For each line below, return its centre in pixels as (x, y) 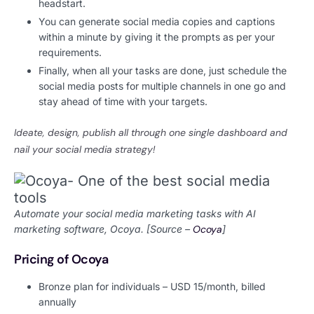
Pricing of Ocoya (61, 259)
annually (57, 302)
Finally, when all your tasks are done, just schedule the (163, 70)
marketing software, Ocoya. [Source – (103, 228)
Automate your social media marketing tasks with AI (135, 213)
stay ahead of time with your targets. (124, 101)
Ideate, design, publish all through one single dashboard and (151, 132)
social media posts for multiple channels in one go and (162, 86)
